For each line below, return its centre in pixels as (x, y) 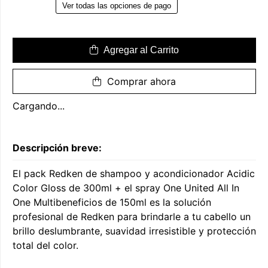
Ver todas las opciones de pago (117, 6)
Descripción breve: (57, 148)
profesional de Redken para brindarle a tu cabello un (132, 217)
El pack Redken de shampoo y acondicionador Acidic (134, 174)
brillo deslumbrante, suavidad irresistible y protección (134, 231)
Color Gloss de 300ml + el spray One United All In (126, 188)
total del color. (45, 246)
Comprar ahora (140, 82)
